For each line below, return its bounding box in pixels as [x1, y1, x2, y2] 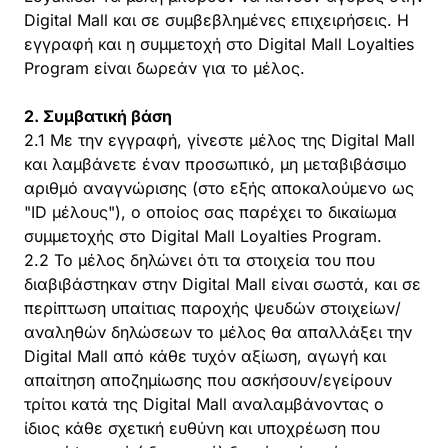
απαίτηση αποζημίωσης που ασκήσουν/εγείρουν [24, 370, 392, 390]
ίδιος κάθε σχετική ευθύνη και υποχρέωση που [24, 418, 380, 438]
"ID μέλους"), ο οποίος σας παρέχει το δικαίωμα [24, 202, 397, 222]
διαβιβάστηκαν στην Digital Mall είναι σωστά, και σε [24, 274, 421, 294]
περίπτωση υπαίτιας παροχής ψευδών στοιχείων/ [24, 298, 401, 318]
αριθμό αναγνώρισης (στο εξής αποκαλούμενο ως [24, 178, 414, 198]
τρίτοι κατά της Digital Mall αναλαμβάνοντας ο [24, 394, 384, 414]
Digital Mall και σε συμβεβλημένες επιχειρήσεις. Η [24, 10, 409, 30]
